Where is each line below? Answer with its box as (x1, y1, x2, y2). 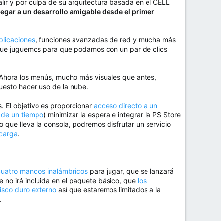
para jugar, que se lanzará (88, 167, 174, 176)
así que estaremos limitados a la (56, 185, 161, 194)
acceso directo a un (94, 101, 157, 110)
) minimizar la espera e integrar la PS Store (43, 110, 181, 119)
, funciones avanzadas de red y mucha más (35, 36, 176, 44)
